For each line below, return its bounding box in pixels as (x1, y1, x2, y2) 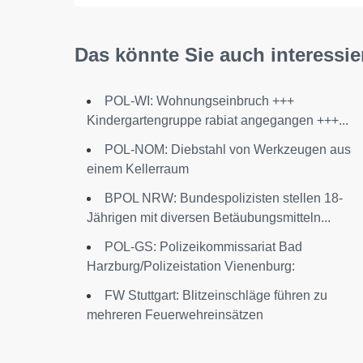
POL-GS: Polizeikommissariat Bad (105, 240, 302, 254)
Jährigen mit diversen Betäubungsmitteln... (87, 211, 331, 224)
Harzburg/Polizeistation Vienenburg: (87, 259, 295, 273)
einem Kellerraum (87, 162, 189, 176)
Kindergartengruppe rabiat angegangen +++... (87, 113, 348, 127)
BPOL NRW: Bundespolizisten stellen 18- (105, 191, 343, 205)
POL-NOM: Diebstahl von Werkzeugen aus (105, 143, 351, 156)
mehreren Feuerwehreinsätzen (87, 308, 263, 322)
